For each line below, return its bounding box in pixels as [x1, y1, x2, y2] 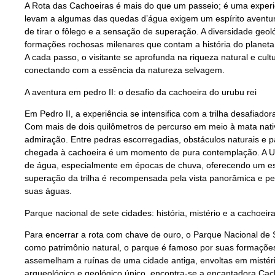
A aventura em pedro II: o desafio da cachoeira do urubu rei [25, 87, 257, 97]
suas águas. [25, 186, 72, 196]
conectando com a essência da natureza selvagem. [25, 65, 225, 76]
